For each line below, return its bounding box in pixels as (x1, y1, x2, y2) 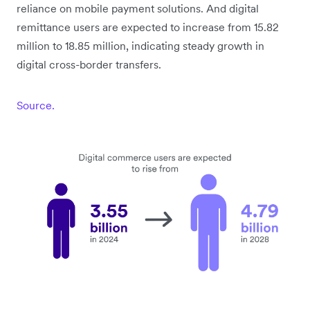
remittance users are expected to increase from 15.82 (17, 19, 279, 34)
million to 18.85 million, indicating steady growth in (17, 38, 264, 53)
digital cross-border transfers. (17, 57, 161, 71)
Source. (17, 98, 55, 112)
